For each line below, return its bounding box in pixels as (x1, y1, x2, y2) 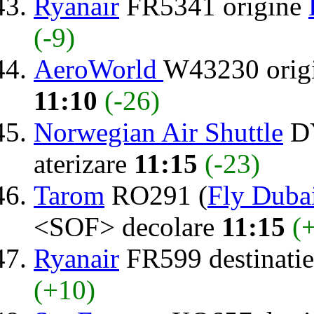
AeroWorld (34, 53, 163, 84)
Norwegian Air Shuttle (34, 116, 283, 147)
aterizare (34, 148, 134, 179)
